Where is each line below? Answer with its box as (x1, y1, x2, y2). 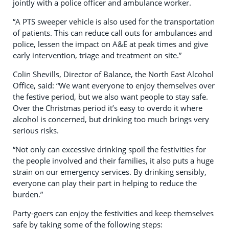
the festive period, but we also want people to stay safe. (13, 91, 208, 102)
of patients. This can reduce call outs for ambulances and (13, 28, 212, 38)
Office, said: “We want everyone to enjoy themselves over (13, 80, 215, 91)
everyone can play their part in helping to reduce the (13, 178, 197, 189)
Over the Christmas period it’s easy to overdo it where (13, 103, 202, 113)
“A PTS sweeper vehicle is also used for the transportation (13, 16, 215, 27)
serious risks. (13, 125, 59, 136)
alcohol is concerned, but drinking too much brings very (13, 114, 209, 125)
